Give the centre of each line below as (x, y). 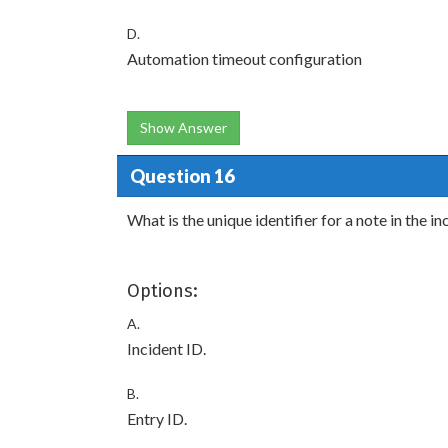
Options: (162, 291)
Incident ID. (166, 348)
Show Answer (183, 127)
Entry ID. (157, 418)
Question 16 (181, 175)
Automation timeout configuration (244, 58)
